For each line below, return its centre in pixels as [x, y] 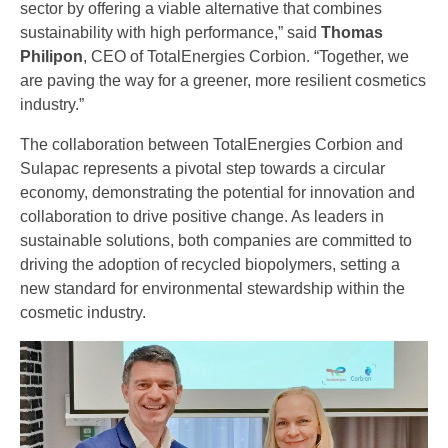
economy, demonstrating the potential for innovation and [217, 192]
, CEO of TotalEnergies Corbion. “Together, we [246, 56]
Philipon [51, 56]
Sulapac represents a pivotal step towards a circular [202, 168]
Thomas [352, 32]
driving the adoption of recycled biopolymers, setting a [210, 264]
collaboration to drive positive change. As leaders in [202, 216]
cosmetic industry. [83, 312]
